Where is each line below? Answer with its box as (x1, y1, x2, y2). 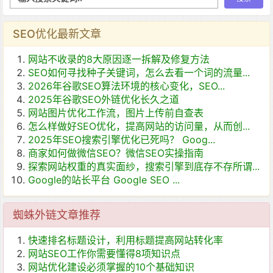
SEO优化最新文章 (13, 27, 101, 40)
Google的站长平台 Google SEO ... (28, 174, 180, 186)
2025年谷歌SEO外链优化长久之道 (28, 93, 179, 105)
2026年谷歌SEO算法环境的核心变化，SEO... (28, 80, 225, 92)
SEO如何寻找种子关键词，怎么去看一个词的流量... (28, 66, 250, 79)
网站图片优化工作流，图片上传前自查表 (28, 107, 204, 119)
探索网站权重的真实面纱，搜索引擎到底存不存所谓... (28, 160, 260, 172)
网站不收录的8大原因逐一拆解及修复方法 (28, 53, 210, 65)
